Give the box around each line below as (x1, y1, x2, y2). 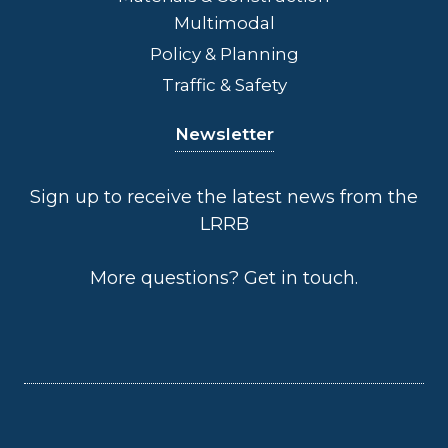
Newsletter (174, 123, 274, 144)
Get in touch (244, 266, 355, 289)
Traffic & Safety (161, 74, 287, 95)
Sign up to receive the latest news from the (30, 185, 418, 208)
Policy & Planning (149, 43, 299, 64)
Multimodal (173, 12, 275, 33)
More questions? (90, 266, 244, 289)
